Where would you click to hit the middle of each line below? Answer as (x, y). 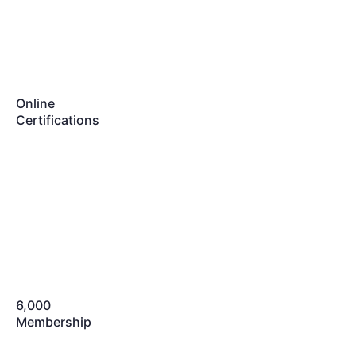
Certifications (58, 120)
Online (35, 103)
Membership (54, 322)
